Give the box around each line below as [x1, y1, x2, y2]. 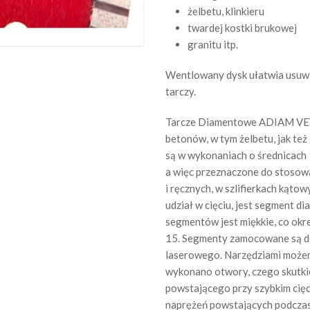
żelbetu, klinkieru [188, 5, 264, 17]
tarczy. [165, 85, 196, 98]
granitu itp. [188, 38, 238, 51]
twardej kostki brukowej [188, 21, 297, 34]
